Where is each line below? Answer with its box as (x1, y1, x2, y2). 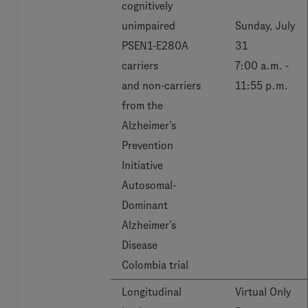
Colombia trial (122, 259, 188, 271)
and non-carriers (122, 80, 201, 91)
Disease (122, 239, 157, 251)
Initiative (122, 159, 163, 171)
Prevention (122, 140, 173, 151)
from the (122, 100, 163, 111)
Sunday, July (235, 20, 295, 32)
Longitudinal (122, 286, 181, 298)
